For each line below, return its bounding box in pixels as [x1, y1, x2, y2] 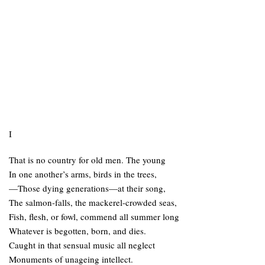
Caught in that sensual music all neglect [9, 239, 155, 251]
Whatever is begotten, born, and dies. [9, 225, 146, 237]
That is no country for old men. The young [9, 154, 166, 166]
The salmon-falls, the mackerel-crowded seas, [9, 196, 177, 208]
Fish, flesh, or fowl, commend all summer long [9, 211, 179, 222]
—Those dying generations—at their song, [9, 182, 166, 194]
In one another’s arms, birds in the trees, [9, 168, 157, 180]
